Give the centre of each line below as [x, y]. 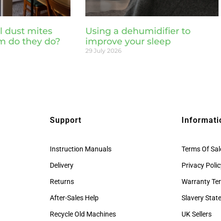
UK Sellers [197, 214]
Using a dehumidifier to [138, 31]
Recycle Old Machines [83, 214]
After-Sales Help [74, 198]
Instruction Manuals [80, 149]
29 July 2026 [103, 50]
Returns [62, 182]
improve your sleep [128, 41]
